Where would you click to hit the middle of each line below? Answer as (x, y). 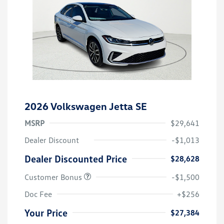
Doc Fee (38, 194)
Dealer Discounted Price (76, 159)
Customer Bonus (54, 177)
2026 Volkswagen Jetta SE (86, 106)
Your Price (46, 213)
